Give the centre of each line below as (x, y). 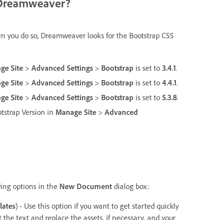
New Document (86, 186)
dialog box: (131, 186)
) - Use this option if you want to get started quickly (97, 206)
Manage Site (76, 112)
